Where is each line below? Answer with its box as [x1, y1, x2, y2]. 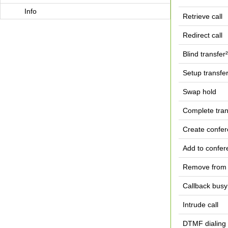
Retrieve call [183, 12, 222, 20]
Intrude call [183, 201, 218, 209]
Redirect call [183, 31, 222, 39]
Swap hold [183, 88, 216, 96]
